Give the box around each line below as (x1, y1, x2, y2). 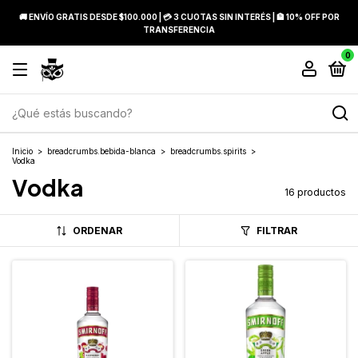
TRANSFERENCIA (143, 25, 215, 34)
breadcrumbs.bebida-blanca (47, 146, 156, 156)
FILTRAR (256, 225, 297, 237)
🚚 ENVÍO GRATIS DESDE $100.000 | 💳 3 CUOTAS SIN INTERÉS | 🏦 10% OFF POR (18, 12, 340, 22)
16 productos (284, 186, 346, 198)
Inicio (12, 146, 33, 156)
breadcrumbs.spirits (170, 146, 246, 156)
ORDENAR (72, 225, 122, 237)
